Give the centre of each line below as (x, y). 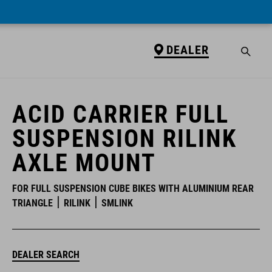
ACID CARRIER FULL (121, 114)
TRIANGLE (32, 203)
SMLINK (117, 203)
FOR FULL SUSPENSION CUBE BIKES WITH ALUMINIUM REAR (133, 189)
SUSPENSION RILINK (124, 139)
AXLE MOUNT (84, 163)
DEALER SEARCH (46, 255)
